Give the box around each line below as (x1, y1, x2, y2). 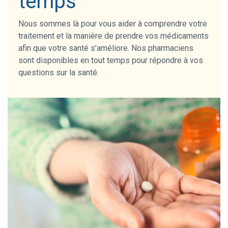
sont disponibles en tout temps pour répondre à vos (18, 55, 203, 65)
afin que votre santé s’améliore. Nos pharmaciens (18, 43, 193, 53)
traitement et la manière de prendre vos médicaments (18, 31, 209, 41)
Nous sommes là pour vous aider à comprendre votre (18, 18, 207, 28)
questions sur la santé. (18, 67, 99, 77)
